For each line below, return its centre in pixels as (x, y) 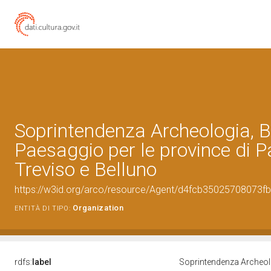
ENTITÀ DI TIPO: (43, 208)
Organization (98, 208)
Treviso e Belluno (86, 169)
